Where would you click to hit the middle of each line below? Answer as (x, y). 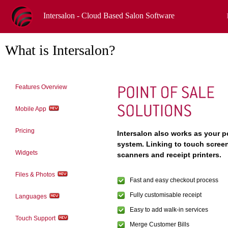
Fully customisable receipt (166, 195)
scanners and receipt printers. (169, 155)
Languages (31, 196)
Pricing (25, 131)
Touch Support (35, 218)
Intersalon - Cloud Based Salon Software (109, 16)
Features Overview (41, 87)
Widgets (26, 153)
